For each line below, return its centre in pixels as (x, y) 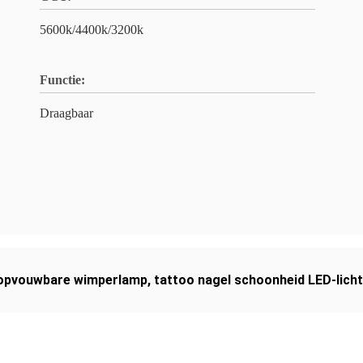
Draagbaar (66, 113)
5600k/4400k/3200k (92, 30)
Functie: (62, 80)
